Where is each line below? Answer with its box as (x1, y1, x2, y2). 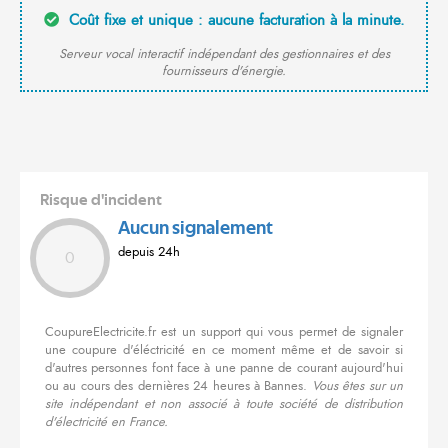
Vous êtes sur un (311, 377, 403, 396)
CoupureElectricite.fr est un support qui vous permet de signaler (45, 323, 403, 342)
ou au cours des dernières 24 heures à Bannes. (45, 377, 312, 396)
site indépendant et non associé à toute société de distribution (45, 395, 403, 414)
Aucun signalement (118, 219, 273, 239)
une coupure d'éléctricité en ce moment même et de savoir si (45, 341, 403, 360)
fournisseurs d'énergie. (162, 62, 286, 81)
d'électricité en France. (45, 413, 168, 432)
